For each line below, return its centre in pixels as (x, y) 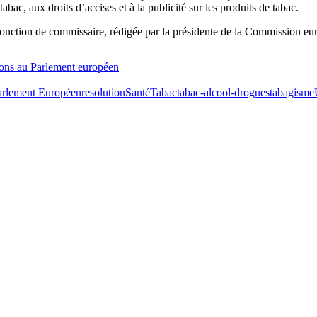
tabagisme (292, 93)
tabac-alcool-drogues (223, 93)
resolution (103, 93)
